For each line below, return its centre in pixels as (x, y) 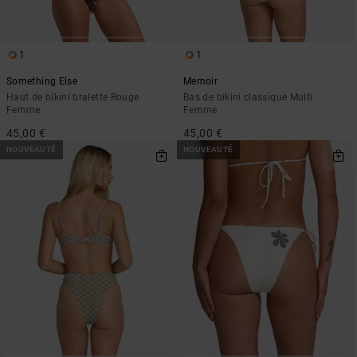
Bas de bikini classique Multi (248, 97)
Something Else (42, 81)
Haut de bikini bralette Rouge (73, 97)
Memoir (201, 81)
